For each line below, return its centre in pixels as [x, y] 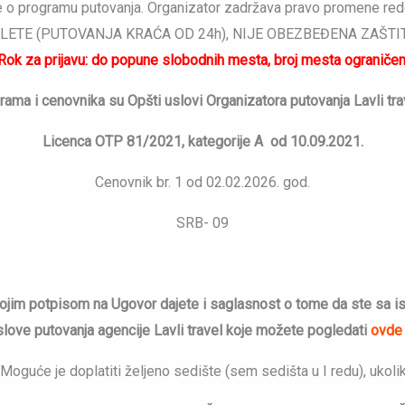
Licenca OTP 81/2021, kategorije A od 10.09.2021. [202, 142]
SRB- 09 [202, 223]
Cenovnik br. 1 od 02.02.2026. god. [202, 183]
